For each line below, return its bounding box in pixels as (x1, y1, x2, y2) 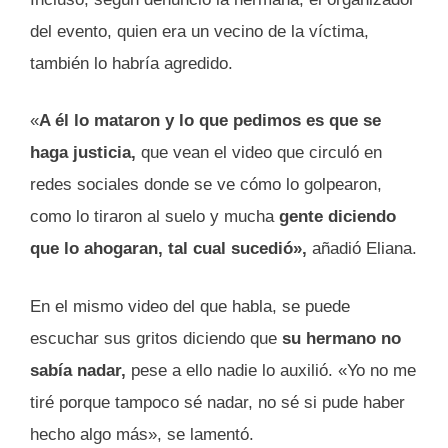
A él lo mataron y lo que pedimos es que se (39, 111, 381, 131)
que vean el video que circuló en (136, 143, 382, 163)
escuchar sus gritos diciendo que (30, 328, 277, 348)
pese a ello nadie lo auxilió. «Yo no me (131, 360, 416, 380)
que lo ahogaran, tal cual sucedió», (30, 239, 312, 259)
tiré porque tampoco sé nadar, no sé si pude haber (30, 392, 405, 412)
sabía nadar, (30, 360, 131, 380)
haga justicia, (30, 143, 136, 163)
